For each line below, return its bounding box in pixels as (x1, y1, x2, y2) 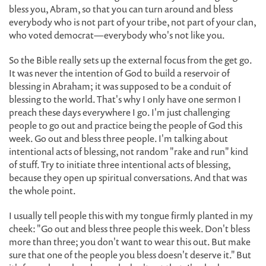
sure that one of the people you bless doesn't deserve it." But (9, 248, 251, 261)
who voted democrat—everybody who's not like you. (9, 28, 225, 42)
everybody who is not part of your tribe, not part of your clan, (9, 15, 256, 28)
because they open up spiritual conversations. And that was (9, 171, 247, 184)
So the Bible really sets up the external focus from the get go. (9, 53, 252, 66)
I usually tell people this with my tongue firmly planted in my (9, 209, 253, 222)
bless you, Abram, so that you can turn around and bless (9, 2, 233, 15)
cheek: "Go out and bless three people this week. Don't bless (9, 222, 250, 235)
